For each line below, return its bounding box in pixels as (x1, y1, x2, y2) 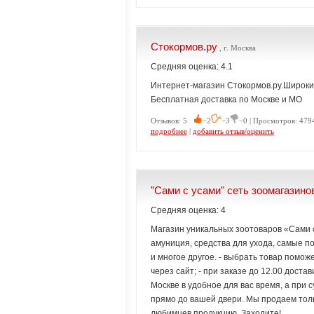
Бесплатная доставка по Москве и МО (150, 95, 302, 104)
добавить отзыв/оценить (192, 127, 274, 135)
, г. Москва (217, 43, 256, 52)
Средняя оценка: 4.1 (150, 62, 233, 71)
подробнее (150, 127, 187, 135)
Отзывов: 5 (150, 116, 193, 125)
